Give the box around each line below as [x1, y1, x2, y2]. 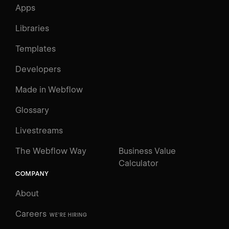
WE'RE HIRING [50, 212, 87, 218]
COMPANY [15, 169, 50, 177]
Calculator [119, 158, 158, 168]
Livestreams [15, 125, 63, 135]
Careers [15, 209, 47, 219]
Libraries [15, 23, 49, 33]
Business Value [119, 146, 176, 156]
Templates [15, 43, 56, 54]
